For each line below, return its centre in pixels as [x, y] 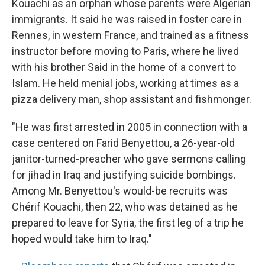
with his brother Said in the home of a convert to [124, 67]
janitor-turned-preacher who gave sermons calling [129, 159]
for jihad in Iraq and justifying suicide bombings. [124, 175]
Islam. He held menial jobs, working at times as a [125, 83]
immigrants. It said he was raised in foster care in [127, 20]
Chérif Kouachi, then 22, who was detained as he [125, 207]
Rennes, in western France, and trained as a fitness [130, 35]
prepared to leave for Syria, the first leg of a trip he [128, 223]
